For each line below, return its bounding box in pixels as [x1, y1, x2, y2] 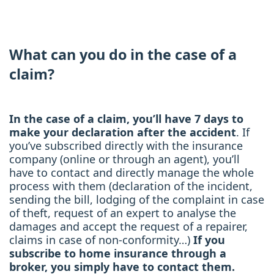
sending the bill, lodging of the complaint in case [9, 192, 264, 207]
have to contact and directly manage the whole [9, 165, 254, 180]
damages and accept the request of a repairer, [9, 219, 248, 234]
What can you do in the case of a [9, 45, 237, 65]
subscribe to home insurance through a [9, 246, 226, 261]
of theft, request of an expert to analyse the [9, 206, 236, 221]
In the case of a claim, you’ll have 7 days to [9, 111, 243, 127]
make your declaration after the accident [9, 125, 236, 140]
